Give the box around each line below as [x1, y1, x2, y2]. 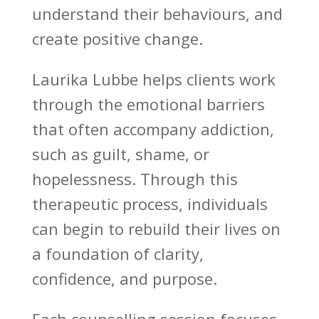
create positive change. [31, 28, 203, 50]
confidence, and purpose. [31, 268, 217, 290]
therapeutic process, [31, 193, 187, 215]
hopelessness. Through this [31, 168, 238, 190]
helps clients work [137, 68, 276, 90]
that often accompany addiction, [31, 118, 274, 140]
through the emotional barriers [31, 93, 265, 115]
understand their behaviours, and [31, 3, 283, 25]
